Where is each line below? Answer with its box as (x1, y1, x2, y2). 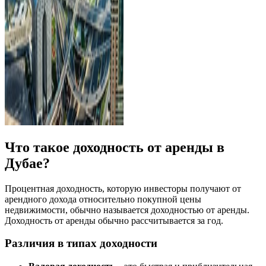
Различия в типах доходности (5, 237, 157, 250)
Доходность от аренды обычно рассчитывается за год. (5, 215, 223, 226)
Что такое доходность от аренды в (5, 139, 224, 155)
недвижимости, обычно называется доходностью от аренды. (5, 204, 249, 215)
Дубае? (5, 155, 50, 171)
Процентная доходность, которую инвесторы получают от (5, 183, 241, 194)
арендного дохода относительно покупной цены (5, 194, 201, 204)
